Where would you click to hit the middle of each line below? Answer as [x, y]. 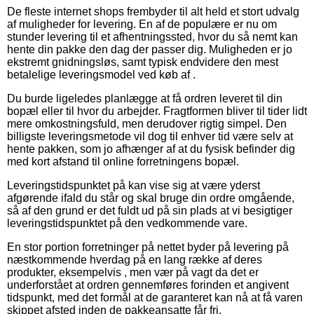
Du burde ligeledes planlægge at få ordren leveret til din [145, 99]
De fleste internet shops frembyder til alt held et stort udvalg [153, 12]
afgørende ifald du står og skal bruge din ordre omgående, [151, 198]
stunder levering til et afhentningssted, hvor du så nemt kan [152, 37]
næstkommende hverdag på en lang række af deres [135, 260]
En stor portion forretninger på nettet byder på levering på [148, 247]
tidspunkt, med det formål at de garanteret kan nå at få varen [155, 298]
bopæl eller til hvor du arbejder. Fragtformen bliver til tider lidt [157, 111]
